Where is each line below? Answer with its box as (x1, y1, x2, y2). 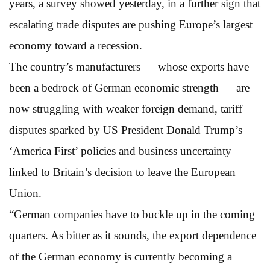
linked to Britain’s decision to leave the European (9, 165, 236, 178)
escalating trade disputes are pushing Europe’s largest (9, 17, 253, 31)
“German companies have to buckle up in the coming (9, 207, 255, 221)
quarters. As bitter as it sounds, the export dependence (9, 228, 256, 242)
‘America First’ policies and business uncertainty (9, 144, 231, 157)
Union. (9, 186, 42, 199)
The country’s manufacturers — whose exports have (9, 60, 249, 73)
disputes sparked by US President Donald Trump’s (9, 123, 242, 136)
